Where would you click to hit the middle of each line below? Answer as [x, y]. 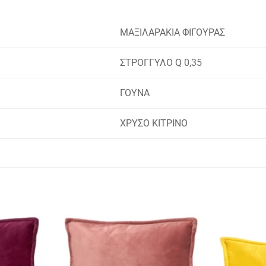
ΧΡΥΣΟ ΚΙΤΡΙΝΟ [153, 123]
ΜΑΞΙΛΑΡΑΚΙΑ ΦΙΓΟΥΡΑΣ [172, 33]
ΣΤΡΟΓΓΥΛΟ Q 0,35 [161, 63]
